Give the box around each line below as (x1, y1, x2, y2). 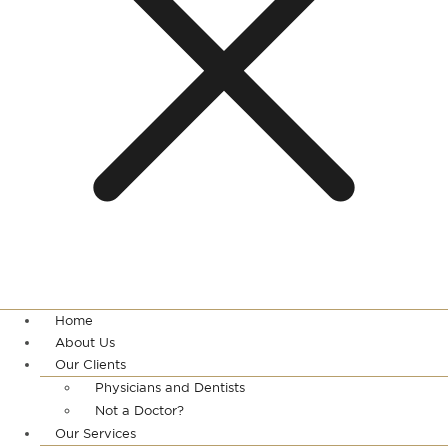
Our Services (55, 428, 136, 442)
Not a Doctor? (95, 405, 184, 419)
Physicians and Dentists (95, 382, 245, 396)
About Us (55, 337, 115, 351)
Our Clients (55, 359, 126, 373)
